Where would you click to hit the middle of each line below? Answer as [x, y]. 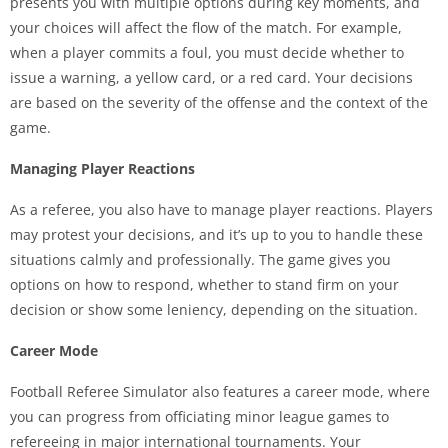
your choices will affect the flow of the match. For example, [206, 28]
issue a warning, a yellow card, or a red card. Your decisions [211, 78]
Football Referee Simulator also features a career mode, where [220, 392]
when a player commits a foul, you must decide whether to [207, 53]
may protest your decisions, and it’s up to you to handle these [216, 235]
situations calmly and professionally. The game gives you [200, 260]
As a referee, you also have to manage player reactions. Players [221, 210]
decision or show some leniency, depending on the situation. [214, 310]
